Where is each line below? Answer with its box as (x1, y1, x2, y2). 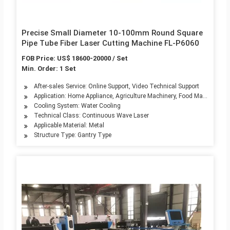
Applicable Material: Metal (33, 122, 104, 129)
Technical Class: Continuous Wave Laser (33, 112, 149, 120)
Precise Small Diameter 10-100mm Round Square (21, 28, 203, 38)
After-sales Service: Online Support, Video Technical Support (33, 83, 199, 90)
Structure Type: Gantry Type (33, 131, 111, 139)
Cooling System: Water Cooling (33, 102, 121, 110)
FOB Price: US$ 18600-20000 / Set (21, 54, 128, 63)
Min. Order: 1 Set (21, 65, 76, 73)
